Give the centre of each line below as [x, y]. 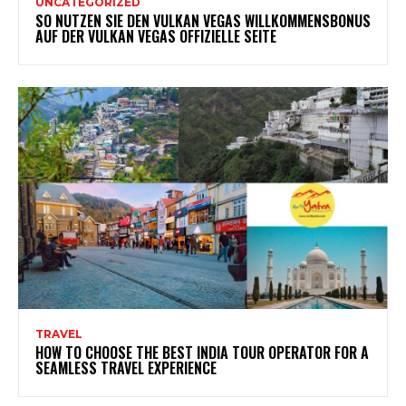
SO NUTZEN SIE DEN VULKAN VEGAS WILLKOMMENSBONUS [203, 21]
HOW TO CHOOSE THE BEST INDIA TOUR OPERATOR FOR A [202, 352]
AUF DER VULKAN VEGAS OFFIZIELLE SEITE [156, 37]
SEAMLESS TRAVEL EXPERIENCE [126, 367]
